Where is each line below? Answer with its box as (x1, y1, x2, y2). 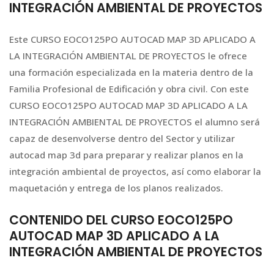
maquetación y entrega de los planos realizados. (9, 182, 223, 194)
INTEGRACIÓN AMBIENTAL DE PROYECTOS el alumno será (9, 116, 260, 128)
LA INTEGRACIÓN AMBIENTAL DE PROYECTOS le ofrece (9, 50, 247, 62)
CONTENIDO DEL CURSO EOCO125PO (9, 210, 233, 229)
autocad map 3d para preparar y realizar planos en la (9, 149, 243, 161)
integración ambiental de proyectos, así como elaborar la (9, 165, 261, 178)
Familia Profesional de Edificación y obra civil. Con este (9, 83, 249, 95)
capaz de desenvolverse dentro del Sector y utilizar (9, 132, 235, 145)
